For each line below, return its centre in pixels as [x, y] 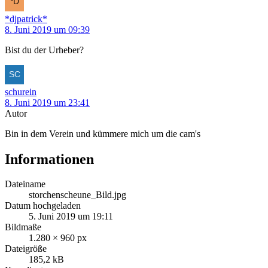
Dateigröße [26, 249]
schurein [21, 92]
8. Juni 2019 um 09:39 [47, 29]
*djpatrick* [26, 19]
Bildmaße [23, 227]
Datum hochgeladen [43, 206]
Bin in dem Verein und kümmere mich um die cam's [103, 133]
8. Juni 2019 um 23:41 [47, 102]
